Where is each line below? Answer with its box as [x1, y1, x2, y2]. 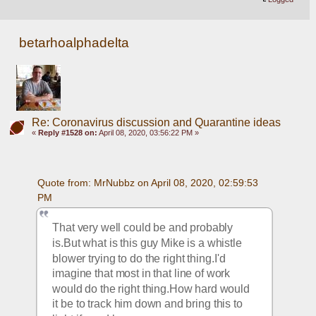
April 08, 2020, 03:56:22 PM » [97, 128, 199, 138]
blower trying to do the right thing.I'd [52, 252, 226, 265]
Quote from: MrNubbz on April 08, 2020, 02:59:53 [37, 176, 258, 188]
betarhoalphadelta [19, 35, 130, 51]
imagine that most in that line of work [52, 267, 231, 280]
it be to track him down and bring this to [52, 298, 243, 310]
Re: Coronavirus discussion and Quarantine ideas [31, 116, 281, 129]
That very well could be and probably [52, 221, 233, 234]
